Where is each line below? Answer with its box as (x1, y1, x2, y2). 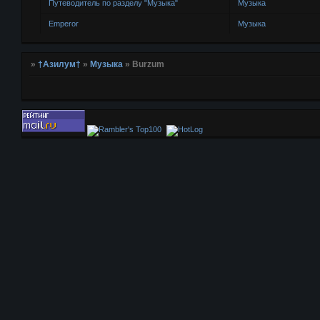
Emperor (49, 19, 79, 28)
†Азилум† (38, 59, 81, 70)
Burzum (132, 59, 165, 70)
